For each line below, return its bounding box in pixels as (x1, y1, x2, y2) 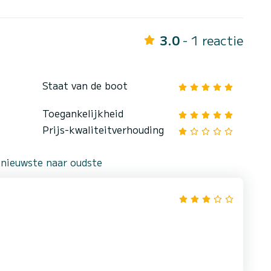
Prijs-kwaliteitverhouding (42, 122, 164, 137)
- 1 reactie (183, 31, 243, 49)
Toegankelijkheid (42, 105, 123, 120)
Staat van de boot (42, 77, 128, 93)
